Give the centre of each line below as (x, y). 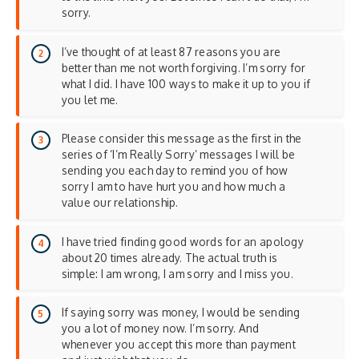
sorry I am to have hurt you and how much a (173, 187)
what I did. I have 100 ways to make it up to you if (186, 83)
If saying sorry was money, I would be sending (181, 313)
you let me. (90, 99)
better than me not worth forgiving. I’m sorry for (184, 67)
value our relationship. (120, 203)
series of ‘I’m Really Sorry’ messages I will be (178, 155)
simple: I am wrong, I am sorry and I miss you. (177, 273)
